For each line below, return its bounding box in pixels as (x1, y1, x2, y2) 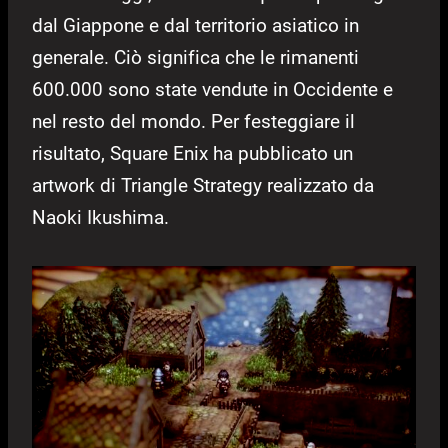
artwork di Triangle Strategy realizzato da (32, 174, 374, 198)
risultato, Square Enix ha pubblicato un (32, 142, 353, 166)
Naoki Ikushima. (32, 206, 169, 230)
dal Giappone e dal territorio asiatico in (32, 14, 359, 38)
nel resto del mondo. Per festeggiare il (32, 110, 355, 134)
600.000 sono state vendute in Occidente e (32, 78, 393, 102)
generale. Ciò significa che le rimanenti (32, 46, 359, 70)
